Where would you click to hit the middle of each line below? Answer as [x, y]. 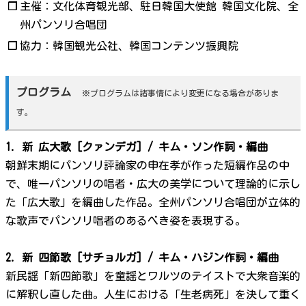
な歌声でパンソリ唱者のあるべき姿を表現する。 [126, 221]
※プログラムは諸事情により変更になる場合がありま [181, 93]
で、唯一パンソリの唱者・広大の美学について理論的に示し [153, 184]
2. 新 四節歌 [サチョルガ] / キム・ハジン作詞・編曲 [142, 258]
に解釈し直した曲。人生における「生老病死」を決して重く [153, 295]
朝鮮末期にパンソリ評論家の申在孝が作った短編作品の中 [148, 166]
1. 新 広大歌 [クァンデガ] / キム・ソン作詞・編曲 [137, 147]
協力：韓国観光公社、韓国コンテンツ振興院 [129, 45]
